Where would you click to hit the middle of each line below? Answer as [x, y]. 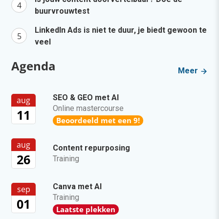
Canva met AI [77, 186]
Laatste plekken [86, 209]
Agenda [33, 66]
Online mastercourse [88, 108]
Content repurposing [91, 148]
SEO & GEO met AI [86, 97]
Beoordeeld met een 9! [98, 120]
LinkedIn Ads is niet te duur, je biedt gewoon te [121, 30]
